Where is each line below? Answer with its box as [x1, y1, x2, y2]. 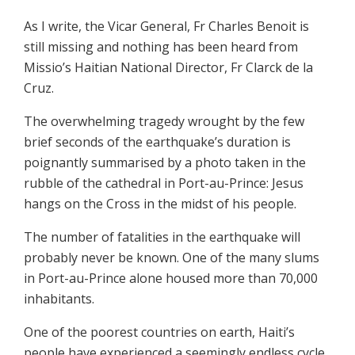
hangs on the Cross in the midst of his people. [24, 194, 296, 212]
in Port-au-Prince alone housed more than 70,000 [24, 269, 318, 287]
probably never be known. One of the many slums [24, 248, 319, 266]
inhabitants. [24, 289, 94, 307]
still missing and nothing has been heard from [24, 37, 298, 55]
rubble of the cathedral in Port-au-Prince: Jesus [24, 174, 303, 192]
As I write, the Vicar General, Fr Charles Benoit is [24, 17, 309, 35]
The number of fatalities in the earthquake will [24, 227, 300, 246]
